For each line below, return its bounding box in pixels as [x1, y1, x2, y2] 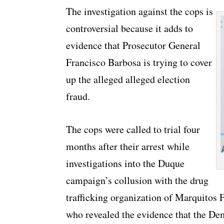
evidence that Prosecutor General [66, 38, 200, 52]
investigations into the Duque [66, 156, 184, 170]
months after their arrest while [66, 139, 189, 153]
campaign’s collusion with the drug [66, 173, 208, 187]
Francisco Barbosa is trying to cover [66, 55, 212, 69]
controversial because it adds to [66, 21, 193, 35]
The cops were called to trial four [66, 122, 200, 136]
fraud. [66, 89, 90, 103]
